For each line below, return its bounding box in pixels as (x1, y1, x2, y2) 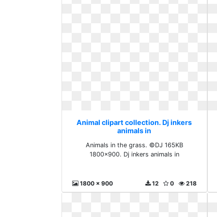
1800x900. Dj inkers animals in (89, 151, 179, 158)
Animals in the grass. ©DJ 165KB (85, 141, 183, 149)
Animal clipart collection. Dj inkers (77, 118, 192, 126)
